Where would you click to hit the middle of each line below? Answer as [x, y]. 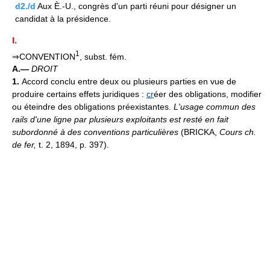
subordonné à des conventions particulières [95, 132]
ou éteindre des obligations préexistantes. [93, 107]
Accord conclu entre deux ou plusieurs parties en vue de [129, 82]
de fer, [25, 145]
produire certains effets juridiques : [79, 94]
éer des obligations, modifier [208, 94]
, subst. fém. [103, 56]
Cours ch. [238, 132]
